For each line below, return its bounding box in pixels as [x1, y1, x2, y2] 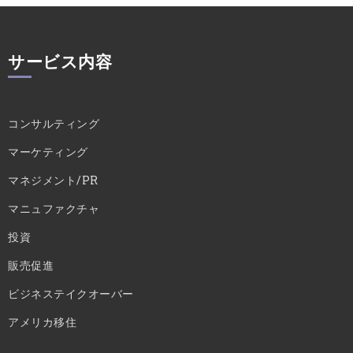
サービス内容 [8, 50, 112, 72]
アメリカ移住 [8, 314, 76, 329]
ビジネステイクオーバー [8, 285, 134, 301]
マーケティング [8, 143, 88, 159]
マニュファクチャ [8, 200, 99, 216]
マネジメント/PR [8, 172, 98, 188]
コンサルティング [8, 115, 99, 131]
